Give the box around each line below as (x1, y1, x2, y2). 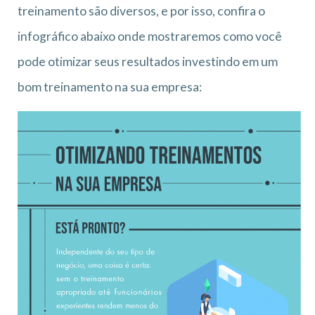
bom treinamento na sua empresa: (18, 79, 202, 94)
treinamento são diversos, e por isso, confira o (18, 3, 265, 18)
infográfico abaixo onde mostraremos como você (18, 28, 282, 44)
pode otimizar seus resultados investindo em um (18, 53, 278, 69)
